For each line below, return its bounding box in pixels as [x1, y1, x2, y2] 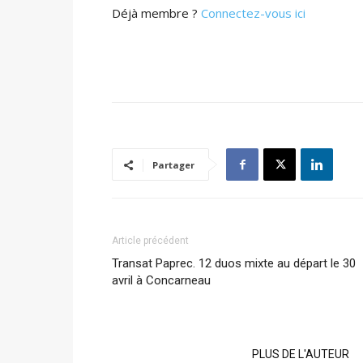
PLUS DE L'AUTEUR [252, 348, 349, 361]
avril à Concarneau [112, 273, 211, 288]
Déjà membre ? [112, 5, 201, 21]
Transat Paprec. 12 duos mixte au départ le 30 [112, 256, 356, 271]
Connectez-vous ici [201, 5, 305, 21]
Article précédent [112, 235, 189, 246]
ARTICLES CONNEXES [122, 348, 233, 361]
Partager [152, 159, 194, 171]
